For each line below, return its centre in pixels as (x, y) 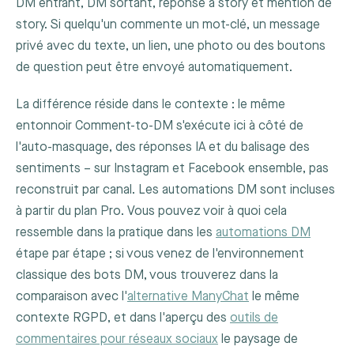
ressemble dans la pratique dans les (116, 232)
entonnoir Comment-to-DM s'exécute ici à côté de (160, 126)
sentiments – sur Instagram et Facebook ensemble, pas (172, 168)
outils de (254, 318)
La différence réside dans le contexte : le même (151, 104)
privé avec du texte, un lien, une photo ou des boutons (171, 47)
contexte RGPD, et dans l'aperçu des (123, 318)
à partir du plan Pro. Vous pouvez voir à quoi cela (151, 211)
